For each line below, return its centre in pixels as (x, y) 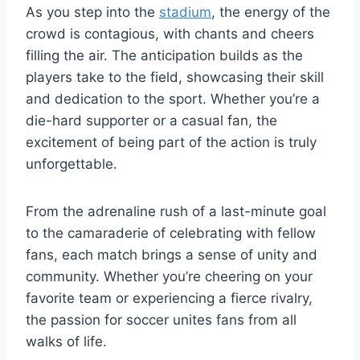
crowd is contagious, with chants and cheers (170, 33)
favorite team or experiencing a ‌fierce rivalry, (169, 298)
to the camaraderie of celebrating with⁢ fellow (171, 233)
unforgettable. (72, 164)
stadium (185, 12)
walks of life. (66, 341)
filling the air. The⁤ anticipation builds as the (164, 55)
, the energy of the (271, 12)
